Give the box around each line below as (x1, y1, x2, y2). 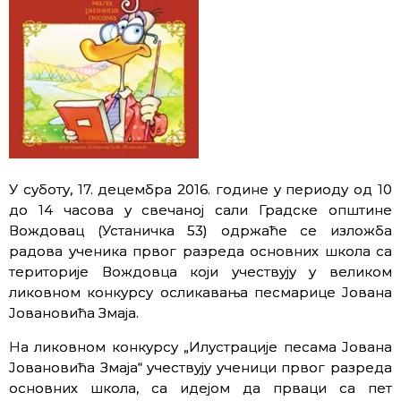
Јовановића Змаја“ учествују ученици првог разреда (9, 358, 392, 376)
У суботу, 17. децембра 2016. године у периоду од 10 (9, 180, 392, 198)
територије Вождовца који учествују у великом (9, 262, 392, 280)
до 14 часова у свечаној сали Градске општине (9, 200, 392, 218)
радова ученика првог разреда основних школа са (9, 242, 392, 260)
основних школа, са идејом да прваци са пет (9, 379, 392, 397)
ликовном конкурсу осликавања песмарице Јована (9, 283, 392, 301)
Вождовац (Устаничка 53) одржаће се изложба (9, 221, 392, 239)
